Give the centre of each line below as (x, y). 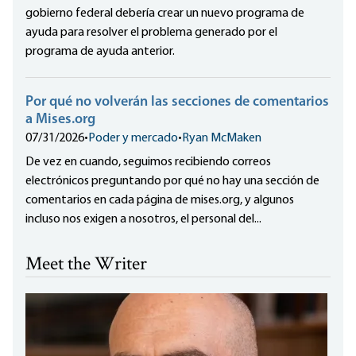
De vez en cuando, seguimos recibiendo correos (148, 163)
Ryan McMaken (222, 139)
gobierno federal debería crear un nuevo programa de (165, 14)
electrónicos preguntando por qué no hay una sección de (172, 182)
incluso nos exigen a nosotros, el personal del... (143, 220)
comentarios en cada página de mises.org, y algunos (160, 201)
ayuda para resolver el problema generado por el (151, 33)
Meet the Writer (86, 265)
